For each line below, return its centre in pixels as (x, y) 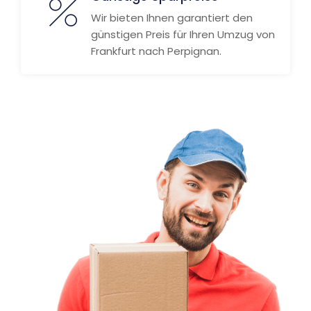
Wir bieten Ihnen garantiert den (172, 18)
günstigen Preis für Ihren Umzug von (183, 34)
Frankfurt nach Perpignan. (156, 51)
